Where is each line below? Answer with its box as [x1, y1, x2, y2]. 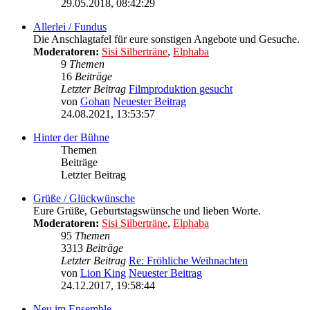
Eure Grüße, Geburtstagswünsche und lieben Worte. [33, 205, 261, 217]
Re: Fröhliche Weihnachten [129, 255, 248, 267]
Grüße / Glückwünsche [33, 192, 135, 205]
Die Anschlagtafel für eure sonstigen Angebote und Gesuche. [33, 33, 300, 46]
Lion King [80, 267, 126, 280]
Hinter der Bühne [33, 131, 109, 144]
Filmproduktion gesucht [129, 83, 232, 95]
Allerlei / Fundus [33, 21, 107, 33]
